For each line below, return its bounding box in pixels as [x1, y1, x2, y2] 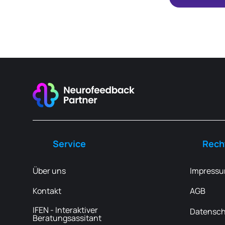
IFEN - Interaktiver [33, 204, 98, 215]
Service [53, 137, 86, 150]
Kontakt [33, 185, 61, 197]
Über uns [33, 165, 66, 176]
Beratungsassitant [33, 212, 101, 223]
